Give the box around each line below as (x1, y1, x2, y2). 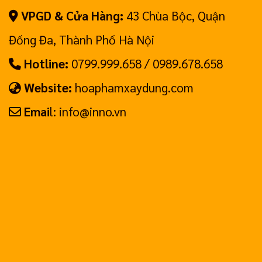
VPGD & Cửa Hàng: (21, 8, 123, 24)
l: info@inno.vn (50, 104, 126, 120)
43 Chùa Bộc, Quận (123, 8, 225, 24)
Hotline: (21, 56, 68, 72)
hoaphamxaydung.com (72, 80, 194, 96)
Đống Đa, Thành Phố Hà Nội (9, 32, 154, 48)
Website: (21, 80, 72, 96)
